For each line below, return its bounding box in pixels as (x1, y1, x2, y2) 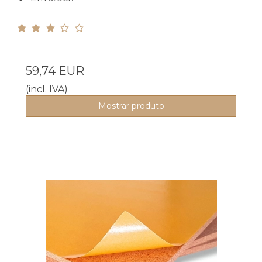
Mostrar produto (98, 101, 164, 112)
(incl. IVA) (26, 84, 68, 95)
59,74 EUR (26, 64, 84, 78)
